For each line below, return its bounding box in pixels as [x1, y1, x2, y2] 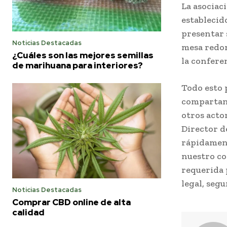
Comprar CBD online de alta [12, 197, 131, 208]
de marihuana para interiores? [12, 59, 143, 71]
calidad [12, 207, 45, 218]
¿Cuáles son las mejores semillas [12, 49, 154, 61]
